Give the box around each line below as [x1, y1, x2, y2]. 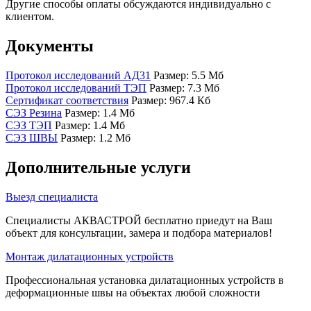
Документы [6, 36, 94, 55]
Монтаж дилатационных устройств [6, 250, 174, 262]
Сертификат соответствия [6, 94, 128, 106]
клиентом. [6, 10, 54, 22]
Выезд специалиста [6, 190, 98, 203]
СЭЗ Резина [6, 106, 62, 119]
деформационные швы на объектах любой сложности [6, 286, 260, 299]
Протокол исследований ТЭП [6, 81, 146, 94]
